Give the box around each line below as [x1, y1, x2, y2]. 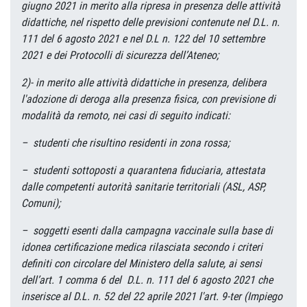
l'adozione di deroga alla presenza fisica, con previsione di [21, 93, 275, 106]
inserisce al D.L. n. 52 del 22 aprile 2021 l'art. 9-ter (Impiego [21, 290, 282, 303]
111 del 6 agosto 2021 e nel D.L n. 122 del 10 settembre [21, 32, 265, 45]
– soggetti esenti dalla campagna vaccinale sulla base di [21, 224, 273, 237]
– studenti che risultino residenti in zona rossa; [21, 136, 230, 149]
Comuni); [21, 197, 60, 210]
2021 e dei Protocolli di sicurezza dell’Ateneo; [21, 49, 219, 62]
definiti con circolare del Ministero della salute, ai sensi [21, 257, 262, 270]
